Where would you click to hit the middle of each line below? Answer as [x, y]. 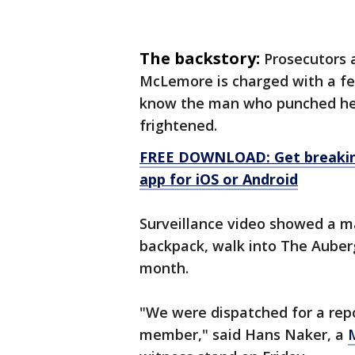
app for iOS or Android [219, 179]
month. [164, 268]
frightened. [178, 125]
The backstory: [200, 58]
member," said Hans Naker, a [244, 334]
